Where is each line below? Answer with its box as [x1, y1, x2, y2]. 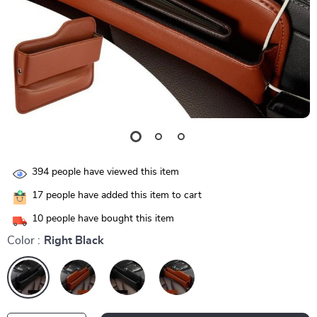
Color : [7, 235, 40, 246]
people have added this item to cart [43, 190, 202, 201]
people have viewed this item [49, 167, 179, 178]
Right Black [44, 235, 104, 246]
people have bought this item [43, 214, 174, 224]
